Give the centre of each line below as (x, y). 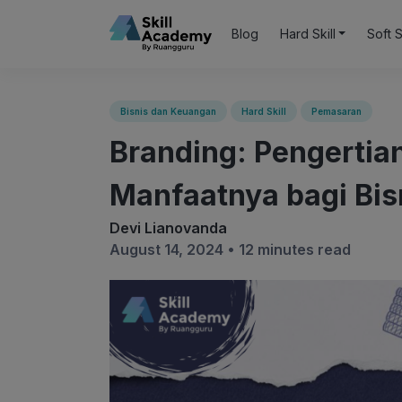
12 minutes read (295, 249)
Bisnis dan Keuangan (168, 111)
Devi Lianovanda (168, 228)
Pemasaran (336, 111)
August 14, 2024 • (174, 249)
